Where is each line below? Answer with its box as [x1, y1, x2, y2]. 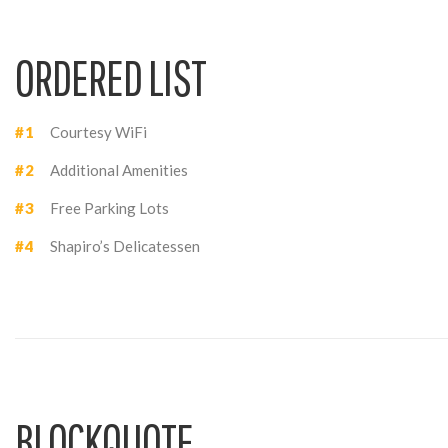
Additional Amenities [50, 161, 188, 180]
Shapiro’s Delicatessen [50, 237, 200, 256]
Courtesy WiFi [50, 123, 147, 142]
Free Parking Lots [50, 199, 169, 218]
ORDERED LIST [15, 48, 206, 107]
